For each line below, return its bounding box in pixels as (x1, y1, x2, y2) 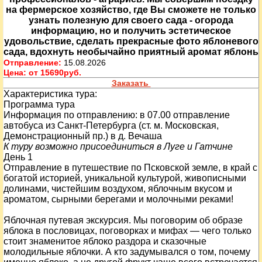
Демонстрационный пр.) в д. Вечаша (4, 131, 162, 141)
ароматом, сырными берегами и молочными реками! (4, 194, 233, 204)
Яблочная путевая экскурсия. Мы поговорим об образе (4, 215, 243, 225)
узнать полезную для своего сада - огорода (29, 15, 233, 25)
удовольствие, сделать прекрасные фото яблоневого (4, 36, 258, 46)
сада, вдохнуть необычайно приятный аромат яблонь (4, 47, 258, 57)
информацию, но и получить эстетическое (31, 26, 231, 36)
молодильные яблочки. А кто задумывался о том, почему (4, 247, 250, 257)
